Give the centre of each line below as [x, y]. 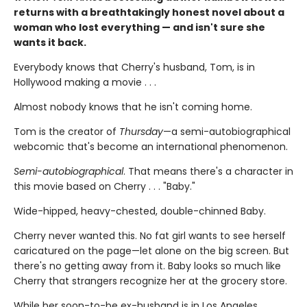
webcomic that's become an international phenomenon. [151, 146]
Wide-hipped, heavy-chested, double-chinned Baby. [140, 211]
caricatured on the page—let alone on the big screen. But [151, 250]
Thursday [141, 131]
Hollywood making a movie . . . [85, 82]
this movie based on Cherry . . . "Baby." [105, 186]
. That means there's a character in [208, 171]
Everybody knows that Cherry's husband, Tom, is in [134, 67]
